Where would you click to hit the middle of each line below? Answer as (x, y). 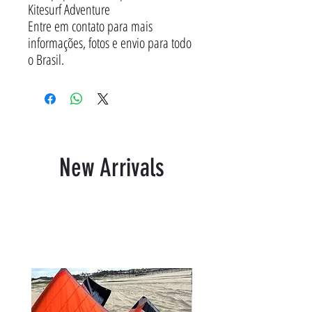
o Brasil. (46, 59)
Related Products (91, 230)
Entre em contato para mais (90, 26)
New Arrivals (111, 167)
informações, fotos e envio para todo (110, 42)
